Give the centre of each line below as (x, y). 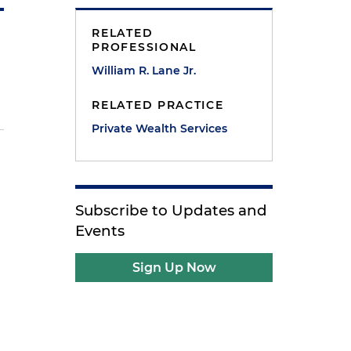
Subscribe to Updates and (172, 210)
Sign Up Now (174, 268)
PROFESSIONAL (144, 47)
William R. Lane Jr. (144, 71)
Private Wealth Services (160, 128)
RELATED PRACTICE (158, 105)
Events (100, 231)
